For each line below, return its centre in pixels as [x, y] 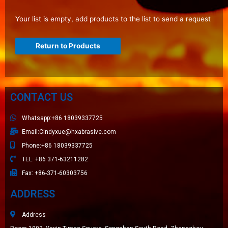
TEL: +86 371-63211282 [55, 159]
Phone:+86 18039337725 [57, 145]
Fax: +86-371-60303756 [54, 173]
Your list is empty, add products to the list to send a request [113, 19]
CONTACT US [41, 97]
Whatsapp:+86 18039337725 [62, 118]
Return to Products [68, 46]
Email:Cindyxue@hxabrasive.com [69, 132]
